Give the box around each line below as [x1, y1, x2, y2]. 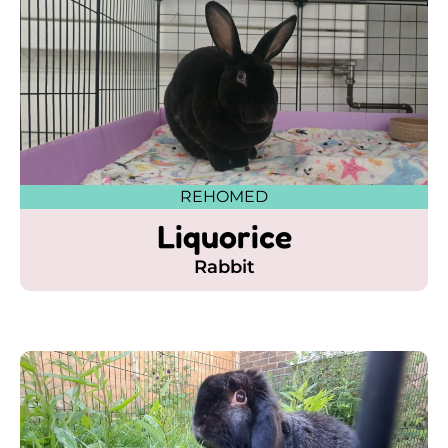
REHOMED [180, 186, 268, 206]
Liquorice [156, 216, 292, 256]
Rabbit [193, 255, 255, 278]
